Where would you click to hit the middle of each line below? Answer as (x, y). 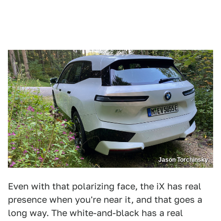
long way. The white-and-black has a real (95, 213)
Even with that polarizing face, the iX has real (105, 186)
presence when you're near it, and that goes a (105, 199)
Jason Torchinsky (183, 160)
